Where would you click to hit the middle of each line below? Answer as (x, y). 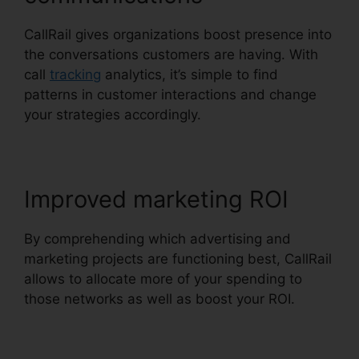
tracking (75, 75)
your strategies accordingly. (113, 115)
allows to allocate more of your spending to (163, 279)
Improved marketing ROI (156, 200)
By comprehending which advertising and (157, 239)
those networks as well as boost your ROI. (159, 299)
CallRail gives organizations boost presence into (178, 35)
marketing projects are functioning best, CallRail (178, 259)
